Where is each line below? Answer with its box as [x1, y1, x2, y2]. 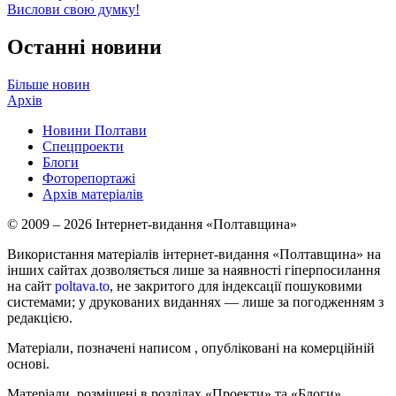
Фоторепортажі [42, 171, 135, 187]
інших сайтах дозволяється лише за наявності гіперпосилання [7, 263, 380, 278]
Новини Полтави [42, 123, 147, 139]
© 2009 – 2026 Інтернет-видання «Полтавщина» [7, 217, 297, 232]
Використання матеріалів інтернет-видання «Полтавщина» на [7, 247, 381, 263]
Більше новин [7, 77, 90, 93]
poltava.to [55, 278, 110, 294]
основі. [7, 356, 49, 372]
